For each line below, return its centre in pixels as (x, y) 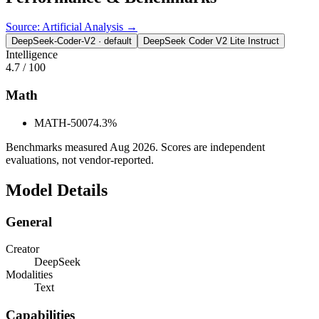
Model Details (57, 190)
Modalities (29, 275)
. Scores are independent (210, 147)
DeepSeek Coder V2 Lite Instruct (211, 41)
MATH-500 (61, 122)
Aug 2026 (132, 147)
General (29, 221)
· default (114, 41)
